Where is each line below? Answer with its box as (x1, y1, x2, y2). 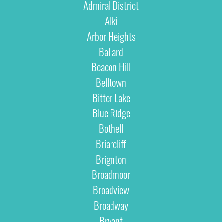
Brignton (96, 151, 126, 166)
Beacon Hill (91, 58, 131, 74)
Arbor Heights (86, 28, 136, 44)
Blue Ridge (92, 105, 130, 120)
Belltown (96, 74, 126, 90)
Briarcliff (96, 135, 126, 151)
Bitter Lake (92, 89, 130, 105)
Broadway (94, 197, 128, 213)
